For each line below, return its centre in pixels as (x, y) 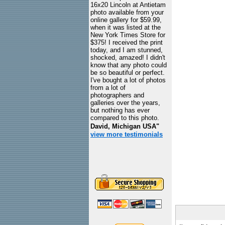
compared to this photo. (125, 118)
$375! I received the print (127, 42)
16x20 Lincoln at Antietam (128, 5)
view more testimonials (127, 134)
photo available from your (127, 12)
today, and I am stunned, (127, 50)
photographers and (117, 95)
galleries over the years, (125, 103)
